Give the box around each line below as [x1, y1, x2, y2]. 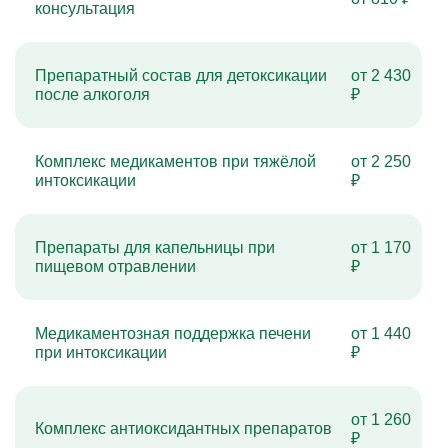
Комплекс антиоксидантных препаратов [35, 420, 332, 437]
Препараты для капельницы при [35, 239, 275, 256]
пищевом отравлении [35, 258, 196, 275]
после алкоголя [35, 86, 150, 103]
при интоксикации [35, 344, 167, 361]
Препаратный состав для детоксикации [35, 67, 327, 84]
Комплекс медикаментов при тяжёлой [35, 153, 316, 170]
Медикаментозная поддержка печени [35, 325, 311, 342]
